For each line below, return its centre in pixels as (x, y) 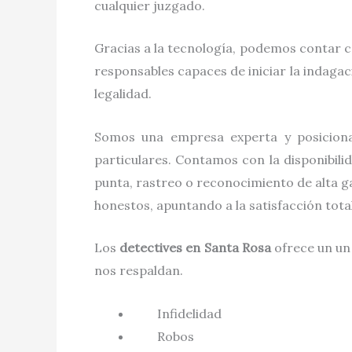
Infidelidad (189, 313)
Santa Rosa (239, 248)
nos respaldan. (140, 271)
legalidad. (123, 94)
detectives (153, 248)
